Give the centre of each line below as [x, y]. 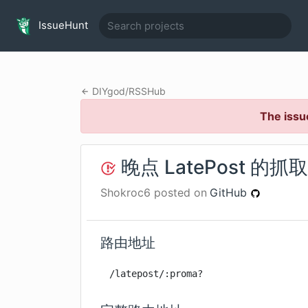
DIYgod [108, 91]
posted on [179, 192]
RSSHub [147, 91]
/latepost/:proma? [156, 274]
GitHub [230, 192]
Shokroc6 [125, 192]
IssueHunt [62, 25]
